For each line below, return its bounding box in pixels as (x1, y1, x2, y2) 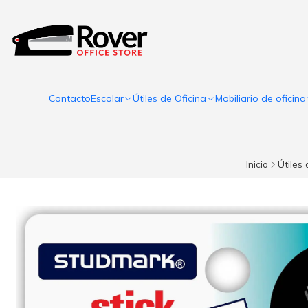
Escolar (91, 92, 124, 104)
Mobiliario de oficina (215, 92, 306, 104)
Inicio (246, 158, 268, 170)
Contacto (49, 92, 91, 104)
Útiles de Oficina (133, 92, 206, 104)
